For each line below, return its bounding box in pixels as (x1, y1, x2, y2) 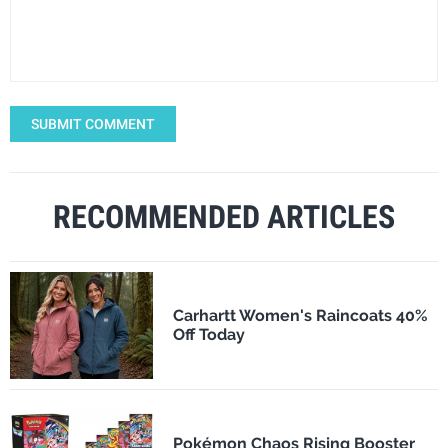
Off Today (172, 325, 245, 345)
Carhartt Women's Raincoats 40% (172, 306, 428, 326)
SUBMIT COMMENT (31, 115, 155, 132)
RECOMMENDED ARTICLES (53, 197, 395, 236)
